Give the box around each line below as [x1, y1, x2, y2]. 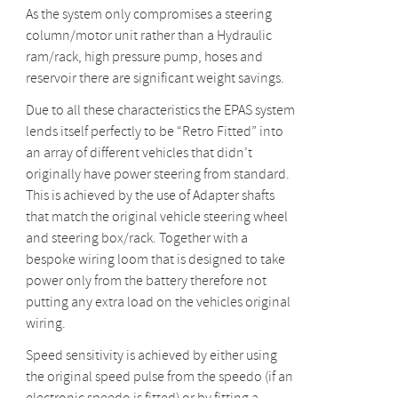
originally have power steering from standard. [25, 165, 290, 184]
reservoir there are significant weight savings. [25, 69, 284, 88]
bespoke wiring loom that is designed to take [25, 251, 285, 269]
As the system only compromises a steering [25, 5, 272, 24]
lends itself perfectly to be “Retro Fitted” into [25, 123, 283, 141]
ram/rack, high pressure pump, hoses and [25, 48, 263, 67]
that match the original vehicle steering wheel [25, 208, 288, 227]
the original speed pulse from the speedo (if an [25, 368, 293, 386]
